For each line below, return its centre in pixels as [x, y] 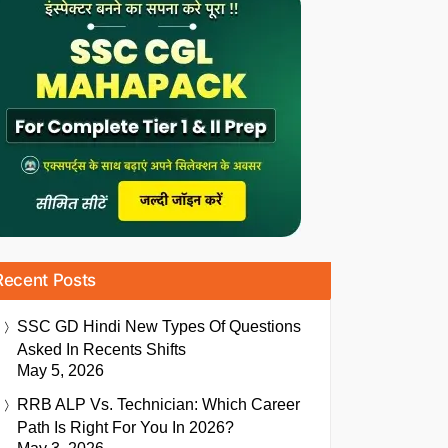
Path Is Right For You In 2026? [125, 428]
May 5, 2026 [60, 371]
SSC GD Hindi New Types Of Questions [159, 327]
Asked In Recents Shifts [101, 350]
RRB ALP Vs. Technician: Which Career [158, 405]
